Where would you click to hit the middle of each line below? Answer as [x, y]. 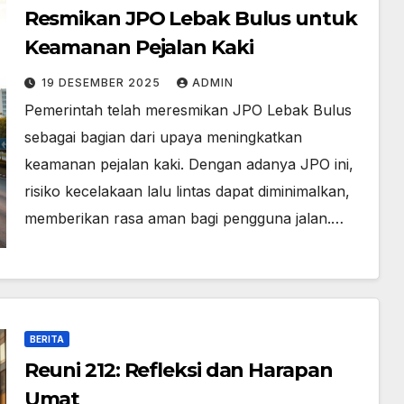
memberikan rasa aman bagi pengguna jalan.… [184, 218]
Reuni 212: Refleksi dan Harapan [178, 370]
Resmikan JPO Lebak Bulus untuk [190, 18]
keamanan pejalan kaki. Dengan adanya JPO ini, [188, 164]
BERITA [46, 339]
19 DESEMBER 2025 [102, 83]
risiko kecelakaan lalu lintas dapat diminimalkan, [187, 191]
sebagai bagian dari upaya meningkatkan [163, 137]
